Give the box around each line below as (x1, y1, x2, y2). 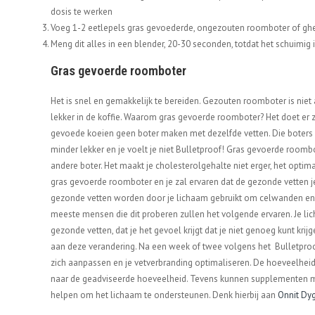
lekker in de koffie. (51, 111, 124, 124)
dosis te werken (51, 6, 112, 18)
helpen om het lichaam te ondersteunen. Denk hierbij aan (51, 289, 278, 302)
